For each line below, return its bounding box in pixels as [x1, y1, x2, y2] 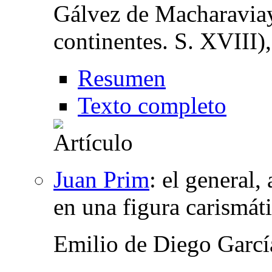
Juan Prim [53, 166, 149, 192]
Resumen [78, 64, 166, 91]
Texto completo [78, 92, 226, 118]
